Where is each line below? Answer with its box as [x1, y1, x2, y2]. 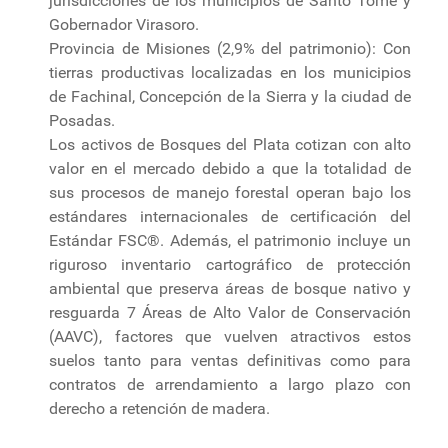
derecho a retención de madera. [49, 398, 270, 418]
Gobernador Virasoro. [49, 14, 199, 34]
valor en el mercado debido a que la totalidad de [49, 158, 411, 178]
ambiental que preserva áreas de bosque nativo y [49, 278, 411, 298]
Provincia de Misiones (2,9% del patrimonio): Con [49, 38, 411, 58]
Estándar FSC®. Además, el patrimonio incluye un [49, 230, 411, 250]
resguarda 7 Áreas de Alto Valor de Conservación [49, 302, 411, 322]
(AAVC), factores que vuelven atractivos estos [49, 326, 411, 346]
